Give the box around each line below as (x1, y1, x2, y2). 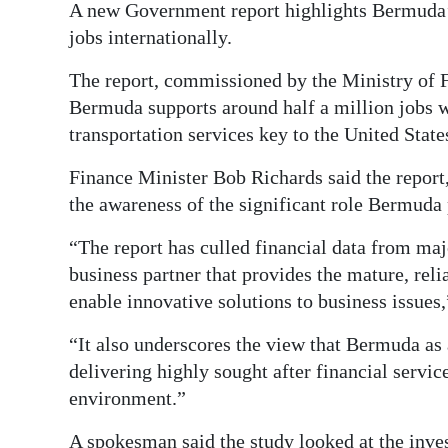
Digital (32, 20, 80, 42)
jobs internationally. (69, 26, 232, 49)
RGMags (32, 93, 94, 115)
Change (32, 194, 89, 216)
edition (32, 48, 85, 70)
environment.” (69, 387, 186, 410)
